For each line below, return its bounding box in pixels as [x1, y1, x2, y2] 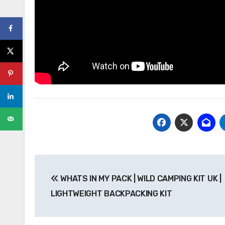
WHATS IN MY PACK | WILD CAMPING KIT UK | [58, 174, 221, 184]
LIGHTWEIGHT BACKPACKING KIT [51, 189, 172, 199]
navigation [34, 177, 115, 193]
